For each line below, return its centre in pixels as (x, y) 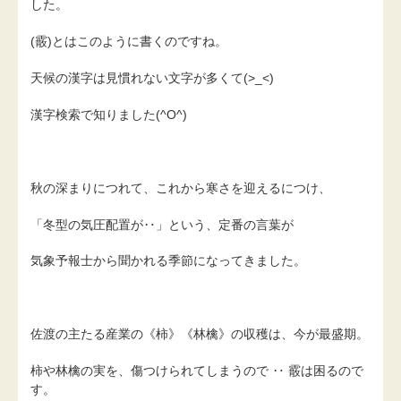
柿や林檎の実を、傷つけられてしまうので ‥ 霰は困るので (197, 371)
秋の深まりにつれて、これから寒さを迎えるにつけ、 (181, 188)
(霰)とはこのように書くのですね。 (129, 42)
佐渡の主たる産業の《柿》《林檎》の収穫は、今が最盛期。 (200, 334)
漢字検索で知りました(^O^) (109, 114)
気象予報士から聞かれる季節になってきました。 (168, 261)
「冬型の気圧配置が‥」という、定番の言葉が (162, 224)
